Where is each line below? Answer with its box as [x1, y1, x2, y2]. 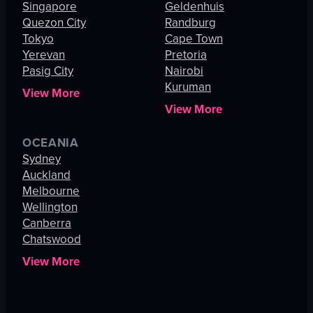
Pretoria [165, 46, 207, 64]
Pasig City [22, 62, 73, 80]
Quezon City [22, 14, 86, 31]
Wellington [22, 198, 78, 216]
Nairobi [165, 62, 203, 80]
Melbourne [22, 182, 80, 200]
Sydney [22, 150, 61, 168]
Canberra [22, 214, 71, 232]
